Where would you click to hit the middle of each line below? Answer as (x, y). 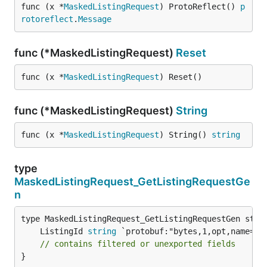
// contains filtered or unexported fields (138, 244)
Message (95, 19)
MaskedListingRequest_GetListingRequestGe (132, 181)
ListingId (64, 231)
